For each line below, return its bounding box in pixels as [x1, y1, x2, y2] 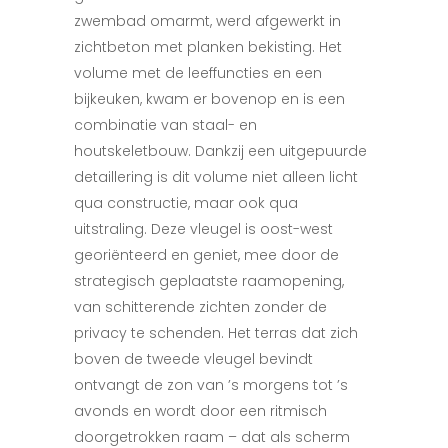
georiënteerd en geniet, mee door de [74, 245, 339, 265]
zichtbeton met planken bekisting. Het [74, 37, 342, 57]
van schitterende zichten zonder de [74, 297, 327, 317]
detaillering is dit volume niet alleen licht [74, 167, 358, 187]
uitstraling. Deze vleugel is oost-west [74, 219, 333, 239]
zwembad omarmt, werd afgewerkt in [74, 11, 341, 31]
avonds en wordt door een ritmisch [74, 401, 327, 421]
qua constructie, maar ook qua [74, 193, 298, 213]
